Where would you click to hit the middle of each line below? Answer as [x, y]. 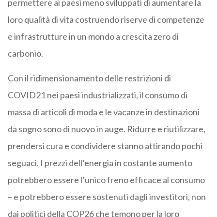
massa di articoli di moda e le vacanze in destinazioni [103, 112]
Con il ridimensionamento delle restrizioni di [89, 78]
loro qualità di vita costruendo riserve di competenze [106, 19]
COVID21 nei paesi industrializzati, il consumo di [97, 95]
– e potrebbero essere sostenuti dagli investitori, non [107, 196]
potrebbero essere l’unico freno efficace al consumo [106, 179]
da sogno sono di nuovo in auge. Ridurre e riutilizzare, [106, 129]
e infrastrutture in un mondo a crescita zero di [93, 36]
